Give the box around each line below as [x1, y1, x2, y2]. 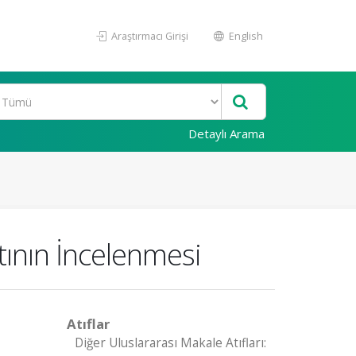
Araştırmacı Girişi [109, 29, 188, 43]
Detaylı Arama [188, 126, 265, 141]
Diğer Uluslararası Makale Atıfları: [74, 335, 266, 351]
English [226, 29, 263, 43]
